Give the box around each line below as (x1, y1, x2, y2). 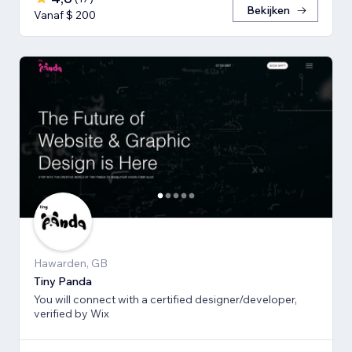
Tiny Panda (34, 273, 92, 288)
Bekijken (247, 3, 290, 18)
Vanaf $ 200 (34, 8, 96, 23)
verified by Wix (34, 306, 109, 321)
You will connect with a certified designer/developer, (34, 291, 297, 306)
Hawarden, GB (34, 255, 108, 270)
